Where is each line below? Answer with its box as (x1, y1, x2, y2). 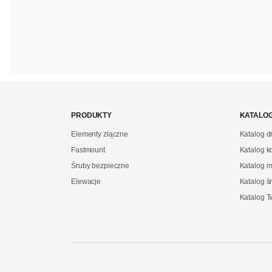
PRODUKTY (71, 111, 112, 120)
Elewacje (71, 177, 101, 186)
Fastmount (71, 146, 105, 154)
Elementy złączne (71, 130, 129, 138)
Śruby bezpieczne (71, 161, 130, 170)
